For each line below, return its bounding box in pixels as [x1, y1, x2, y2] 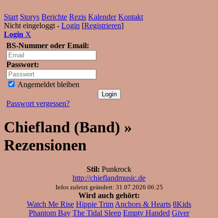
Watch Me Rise [27, 200, 74, 208]
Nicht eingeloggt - [4, 21, 61, 30]
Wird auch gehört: [78, 191, 140, 200]
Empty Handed [123, 208, 170, 217]
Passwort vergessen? [6, 99, 70, 108]
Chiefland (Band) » [4, 118, 132, 136]
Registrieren [84, 21, 121, 30]
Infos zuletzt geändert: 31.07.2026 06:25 [55, 183, 163, 191]
